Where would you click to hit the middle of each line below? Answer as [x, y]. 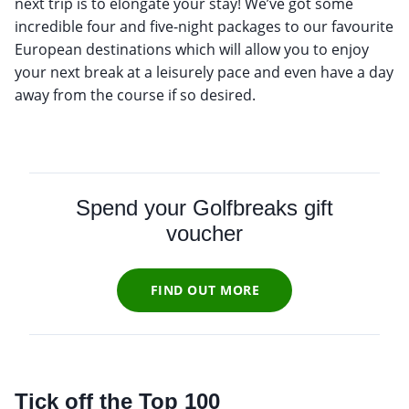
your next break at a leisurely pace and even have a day [204, 72]
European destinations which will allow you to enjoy [192, 49]
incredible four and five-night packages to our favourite [204, 26]
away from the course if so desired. [135, 94]
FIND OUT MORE [205, 290]
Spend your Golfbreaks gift [204, 207]
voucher [204, 233]
